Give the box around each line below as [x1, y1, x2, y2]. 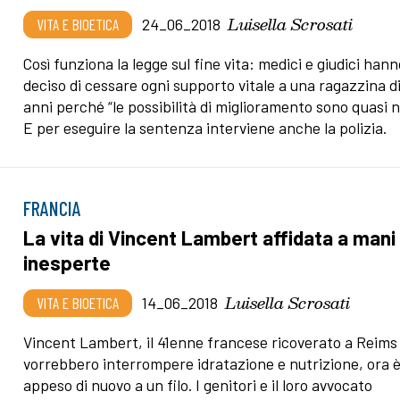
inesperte [23, 249, 112, 275]
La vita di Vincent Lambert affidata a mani [23, 224, 396, 250]
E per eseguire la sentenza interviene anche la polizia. [23, 118, 387, 138]
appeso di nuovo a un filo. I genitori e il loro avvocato [23, 374, 373, 395]
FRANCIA [23, 196, 82, 220]
